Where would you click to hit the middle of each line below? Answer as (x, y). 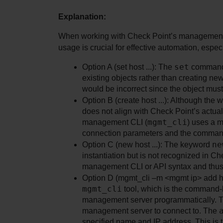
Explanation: (82, 16)
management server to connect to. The (151, 211)
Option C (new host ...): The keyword (147, 144)
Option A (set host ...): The (128, 67)
